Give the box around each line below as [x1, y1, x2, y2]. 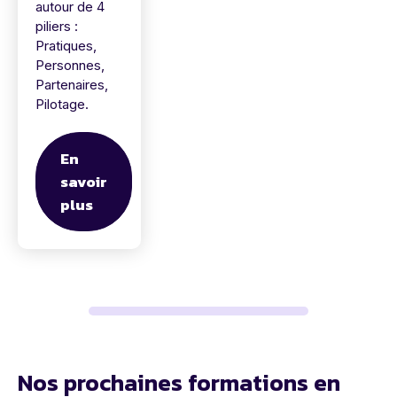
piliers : [35, 18, 78, 35]
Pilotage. [35, 96, 89, 113]
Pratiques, [35, 37, 97, 55]
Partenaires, [35, 76, 108, 94]
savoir [60, 170, 107, 194]
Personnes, [35, 57, 105, 74]
